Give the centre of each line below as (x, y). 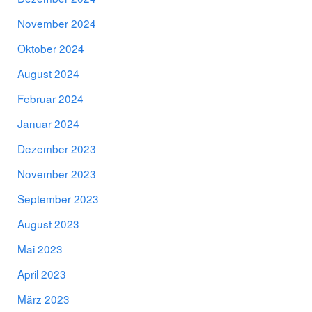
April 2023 (42, 274)
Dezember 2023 (57, 149)
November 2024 (57, 23)
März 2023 (44, 299)
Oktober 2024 (51, 48)
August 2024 (48, 73)
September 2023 (58, 199)
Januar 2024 (48, 124)
